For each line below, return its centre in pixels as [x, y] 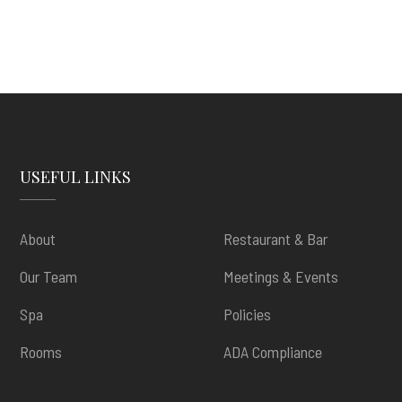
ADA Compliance [272, 352]
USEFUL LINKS [75, 177]
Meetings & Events [280, 276]
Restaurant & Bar [275, 239]
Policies [247, 314]
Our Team [48, 276]
